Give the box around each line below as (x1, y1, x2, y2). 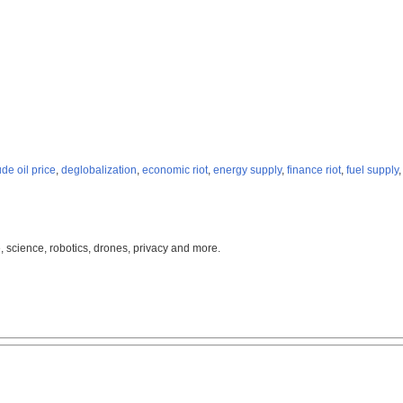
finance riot (287, 164, 341, 177)
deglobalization (61, 164, 137, 177)
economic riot (142, 164, 208, 177)
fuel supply (346, 164, 399, 177)
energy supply (213, 164, 282, 177)
